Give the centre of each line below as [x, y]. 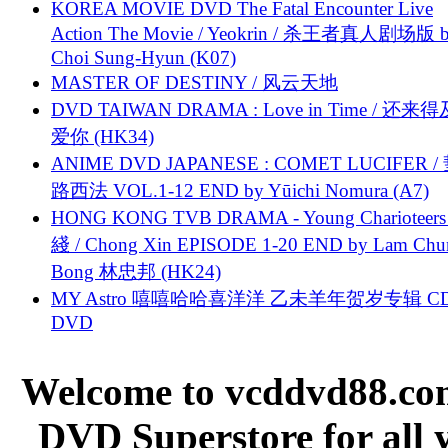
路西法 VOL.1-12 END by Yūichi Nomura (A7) [240, 190]
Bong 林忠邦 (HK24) [136, 271]
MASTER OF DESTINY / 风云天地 [194, 82]
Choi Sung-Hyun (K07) [143, 57]
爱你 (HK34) [102, 136]
